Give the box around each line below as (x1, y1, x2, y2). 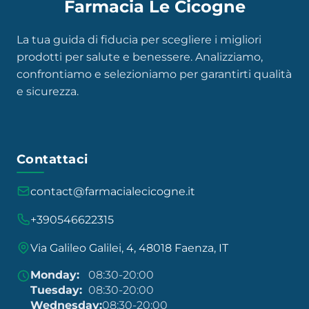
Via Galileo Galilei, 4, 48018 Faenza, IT (30, 241, 228, 255)
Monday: (30, 268, 79, 281)
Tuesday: (30, 283, 82, 297)
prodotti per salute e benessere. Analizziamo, (17, 50, 263, 63)
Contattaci (17, 151, 88, 167)
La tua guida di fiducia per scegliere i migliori (17, 32, 261, 46)
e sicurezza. (17, 84, 79, 98)
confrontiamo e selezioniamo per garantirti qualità (17, 67, 292, 81)
